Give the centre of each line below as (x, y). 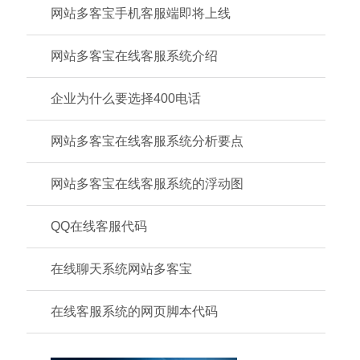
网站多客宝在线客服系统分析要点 (147, 141)
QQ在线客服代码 (99, 226)
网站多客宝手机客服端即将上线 (141, 13)
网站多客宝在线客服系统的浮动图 (147, 184)
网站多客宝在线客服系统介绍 (134, 56)
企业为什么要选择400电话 (126, 98)
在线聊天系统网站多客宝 (121, 269)
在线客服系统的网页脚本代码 (134, 311)
